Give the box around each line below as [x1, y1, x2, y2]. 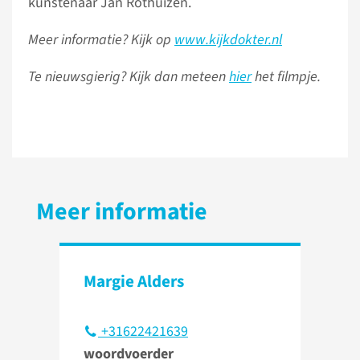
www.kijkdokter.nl [174, 30, 282, 50]
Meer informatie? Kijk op [28, 30, 174, 50]
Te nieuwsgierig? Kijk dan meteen [28, 67, 229, 87]
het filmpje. [252, 67, 321, 87]
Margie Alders [84, 269, 184, 293]
